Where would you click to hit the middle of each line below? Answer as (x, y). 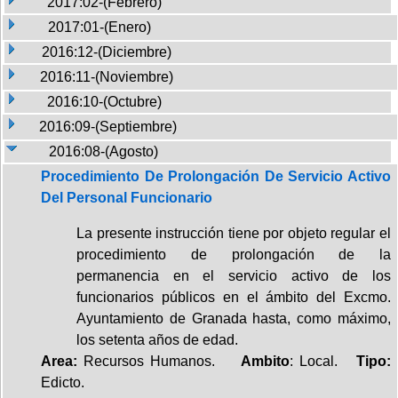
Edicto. (63, 382)
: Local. (323, 361)
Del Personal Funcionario (127, 197)
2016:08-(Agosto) (103, 151)
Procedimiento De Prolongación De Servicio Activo (216, 176)
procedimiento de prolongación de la (234, 254)
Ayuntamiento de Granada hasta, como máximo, (234, 318)
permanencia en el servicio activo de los (234, 275)
